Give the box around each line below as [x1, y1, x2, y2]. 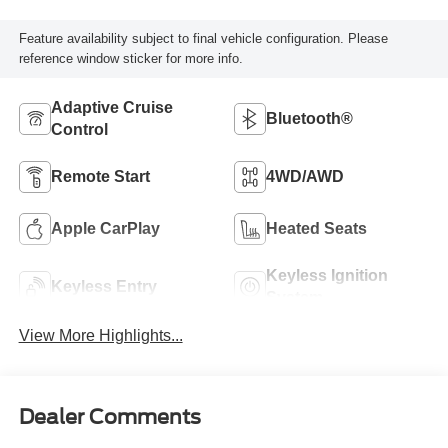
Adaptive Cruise [50, 98, 173, 116]
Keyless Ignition [266, 266, 388, 284]
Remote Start [50, 167, 150, 185]
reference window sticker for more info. [18, 51, 243, 67]
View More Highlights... [18, 326, 183, 344]
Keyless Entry [50, 277, 157, 295]
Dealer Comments [18, 405, 201, 430]
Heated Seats [266, 219, 367, 237]
